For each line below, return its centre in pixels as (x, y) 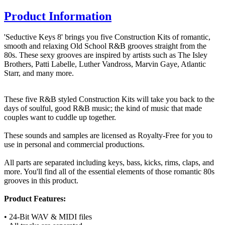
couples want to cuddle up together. (60, 118)
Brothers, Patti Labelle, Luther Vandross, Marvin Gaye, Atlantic (105, 64)
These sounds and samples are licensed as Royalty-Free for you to (108, 136)
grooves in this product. (41, 181)
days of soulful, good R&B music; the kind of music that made (103, 108)
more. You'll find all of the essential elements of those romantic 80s (109, 172)
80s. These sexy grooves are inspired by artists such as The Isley (106, 55)
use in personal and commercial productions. (74, 145)
